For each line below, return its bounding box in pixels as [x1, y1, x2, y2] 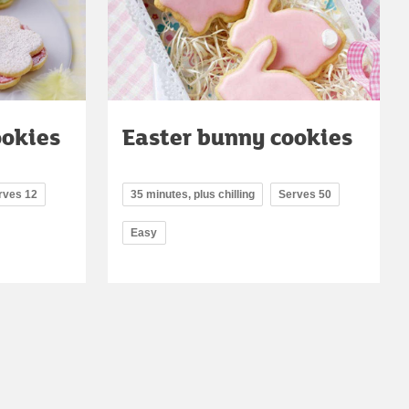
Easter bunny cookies [122, 120, 352, 152]
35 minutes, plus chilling [131, 187, 255, 201]
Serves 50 [278, 187, 331, 201]
